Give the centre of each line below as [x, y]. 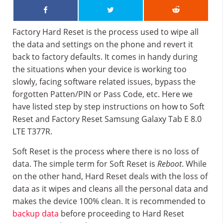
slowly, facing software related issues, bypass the [104, 82]
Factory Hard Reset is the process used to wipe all [106, 32]
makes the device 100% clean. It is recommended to [109, 201]
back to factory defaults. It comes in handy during [105, 57]
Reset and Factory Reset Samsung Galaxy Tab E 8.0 [107, 119]
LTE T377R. [32, 131]
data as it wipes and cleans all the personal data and [110, 189]
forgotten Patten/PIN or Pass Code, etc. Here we [103, 94]
